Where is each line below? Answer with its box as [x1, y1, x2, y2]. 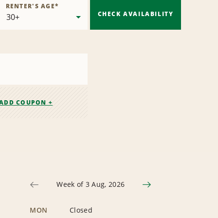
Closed [69, 205, 92, 215]
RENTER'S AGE [5, 2, 55, 11]
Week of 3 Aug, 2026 [56, 180, 125, 189]
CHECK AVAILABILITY [97, 10, 174, 18]
